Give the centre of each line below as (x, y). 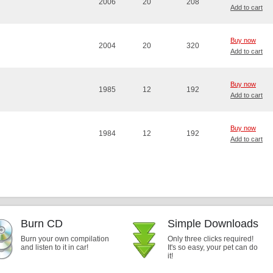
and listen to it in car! (55, 247)
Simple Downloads (213, 224)
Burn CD (42, 224)
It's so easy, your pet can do (213, 247)
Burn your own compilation (65, 239)
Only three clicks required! (211, 239)
